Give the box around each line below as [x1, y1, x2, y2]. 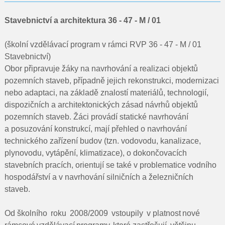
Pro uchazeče [88, 69, 137, 78]
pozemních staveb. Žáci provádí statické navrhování [4, 113, 188, 121]
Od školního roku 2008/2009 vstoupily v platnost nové [4, 209, 201, 217]
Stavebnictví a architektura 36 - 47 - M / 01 [4, 16, 163, 25]
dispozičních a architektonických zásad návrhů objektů [4, 100, 198, 109]
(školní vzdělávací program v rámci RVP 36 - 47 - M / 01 [4, 40, 201, 49]
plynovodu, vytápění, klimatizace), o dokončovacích [4, 149, 187, 157]
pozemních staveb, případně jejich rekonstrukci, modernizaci [4, 76, 219, 85]
